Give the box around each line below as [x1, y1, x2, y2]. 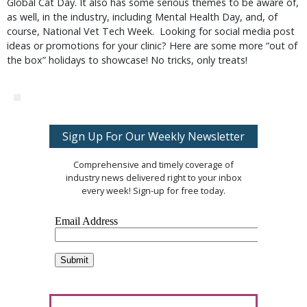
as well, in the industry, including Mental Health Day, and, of [7, 10, 278, 23]
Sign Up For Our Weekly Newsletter [62, 129, 245, 144]
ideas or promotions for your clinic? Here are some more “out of [7, 39, 297, 52]
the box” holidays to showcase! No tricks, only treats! [7, 53, 247, 66]
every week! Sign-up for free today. [82, 184, 225, 197]
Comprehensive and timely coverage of [73, 158, 234, 171]
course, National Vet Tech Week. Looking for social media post [7, 25, 295, 38]
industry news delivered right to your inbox [65, 171, 242, 184]
